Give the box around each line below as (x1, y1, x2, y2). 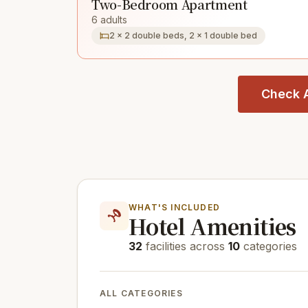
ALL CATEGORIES (100, 288, 183, 298)
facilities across (142, 239, 228, 253)
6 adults (91, 14, 127, 25)
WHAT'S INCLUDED (129, 202, 220, 212)
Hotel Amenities (129, 210, 296, 241)
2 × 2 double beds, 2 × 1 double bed (109, 30, 257, 41)
